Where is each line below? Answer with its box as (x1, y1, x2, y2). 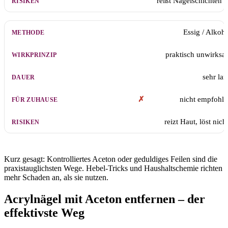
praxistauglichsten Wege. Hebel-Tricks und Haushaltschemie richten (4, 164, 222, 173)
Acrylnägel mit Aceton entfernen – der (4, 192, 205, 206)
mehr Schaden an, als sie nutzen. (4, 173, 108, 182)
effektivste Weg (4, 206, 84, 219)
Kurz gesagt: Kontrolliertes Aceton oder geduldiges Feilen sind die (4, 155, 217, 164)
